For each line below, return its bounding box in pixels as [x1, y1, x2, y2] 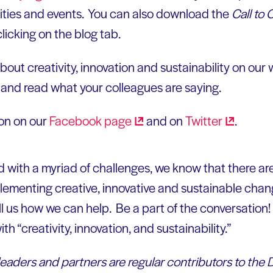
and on [144, 111, 185, 129]
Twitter [185, 111, 222, 129]
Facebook [49, 111, 104, 129]
